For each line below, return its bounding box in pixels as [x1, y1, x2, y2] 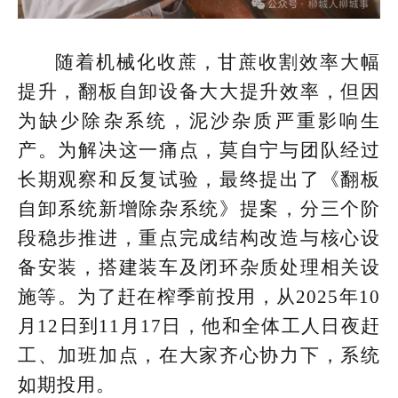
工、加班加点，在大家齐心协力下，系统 [18, 345, 380, 366]
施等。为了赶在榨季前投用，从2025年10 [18, 286, 380, 307]
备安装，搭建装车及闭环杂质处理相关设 [18, 257, 380, 278]
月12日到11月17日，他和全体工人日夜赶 [18, 315, 380, 337]
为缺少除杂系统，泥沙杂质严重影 [18, 110, 339, 131]
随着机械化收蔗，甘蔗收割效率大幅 [55, 52, 380, 73]
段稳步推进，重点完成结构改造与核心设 [18, 227, 380, 249]
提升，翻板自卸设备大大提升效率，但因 [18, 81, 380, 102]
